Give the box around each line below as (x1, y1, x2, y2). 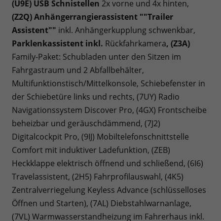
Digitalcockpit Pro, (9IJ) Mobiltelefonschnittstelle (12, 131, 189, 142)
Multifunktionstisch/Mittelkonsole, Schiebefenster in (12, 77, 205, 89)
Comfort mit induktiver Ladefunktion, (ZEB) (12, 144, 170, 155)
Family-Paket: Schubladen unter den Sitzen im (12, 51, 181, 62)
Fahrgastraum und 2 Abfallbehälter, (12, 64, 144, 75)
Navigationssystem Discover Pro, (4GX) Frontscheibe (12, 104, 207, 115)
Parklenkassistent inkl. (12, 37, 103, 49)
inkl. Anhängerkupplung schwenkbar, (56, 24, 195, 36)
